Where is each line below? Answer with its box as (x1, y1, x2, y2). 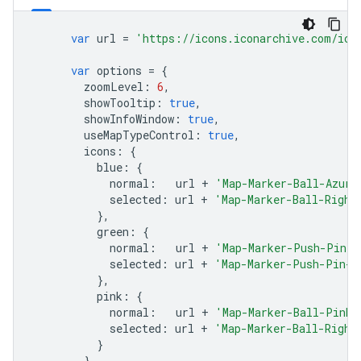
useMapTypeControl (32, 127, 194, 143)
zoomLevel (32, 79, 143, 94)
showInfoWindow (32, 111, 174, 127)
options (90, 63, 148, 78)
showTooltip (32, 95, 156, 110)
